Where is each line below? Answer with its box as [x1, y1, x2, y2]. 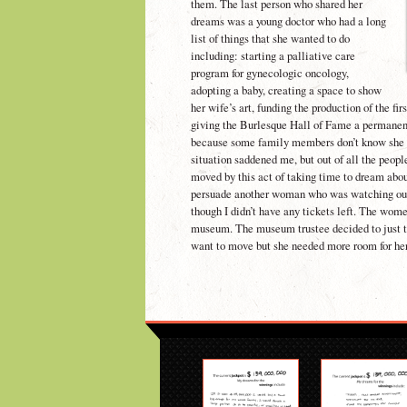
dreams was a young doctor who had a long [191, 12, 386, 29]
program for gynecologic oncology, [191, 64, 349, 81]
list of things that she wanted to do [191, 29, 350, 46]
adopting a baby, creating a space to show [191, 81, 382, 98]
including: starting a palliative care [191, 46, 355, 64]
